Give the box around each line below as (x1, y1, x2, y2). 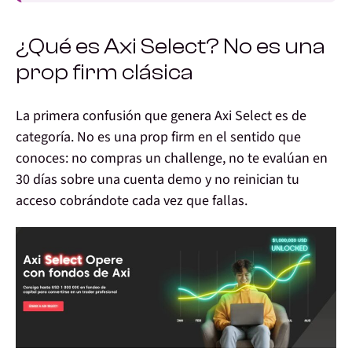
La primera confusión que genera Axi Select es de (16, 106, 306, 126)
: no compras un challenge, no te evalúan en (65, 148, 328, 169)
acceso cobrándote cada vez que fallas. (16, 191, 247, 211)
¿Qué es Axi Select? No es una (16, 34, 325, 60)
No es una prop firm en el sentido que (77, 127, 301, 148)
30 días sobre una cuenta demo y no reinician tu (16, 170, 299, 190)
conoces (16, 148, 65, 169)
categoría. (16, 127, 77, 148)
